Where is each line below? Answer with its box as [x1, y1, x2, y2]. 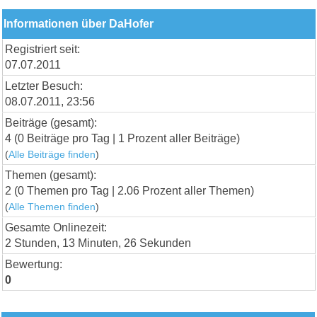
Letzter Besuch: [5, 79, 83, 92]
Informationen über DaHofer [4, 17, 154, 30]
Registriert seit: [5, 42, 81, 55]
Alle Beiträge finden [8, 149, 96, 160]
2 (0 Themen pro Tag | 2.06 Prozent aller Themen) [5, 184, 255, 197]
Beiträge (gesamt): [5, 116, 98, 129]
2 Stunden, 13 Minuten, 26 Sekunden [5, 236, 192, 249]
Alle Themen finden [8, 201, 96, 212]
